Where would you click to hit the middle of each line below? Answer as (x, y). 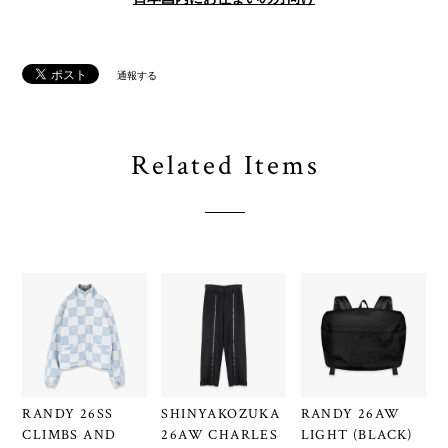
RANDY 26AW (350, 414)
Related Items (225, 165)
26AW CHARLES (220, 435)
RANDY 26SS (68, 414)
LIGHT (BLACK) (356, 435)
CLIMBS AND (69, 435)
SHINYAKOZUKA (221, 414)
